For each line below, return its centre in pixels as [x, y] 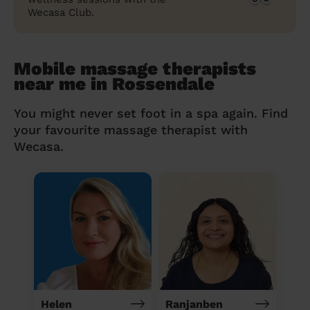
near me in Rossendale [114, 83]
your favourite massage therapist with [131, 129]
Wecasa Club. [61, 12]
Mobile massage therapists [135, 68]
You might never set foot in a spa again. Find [151, 113]
